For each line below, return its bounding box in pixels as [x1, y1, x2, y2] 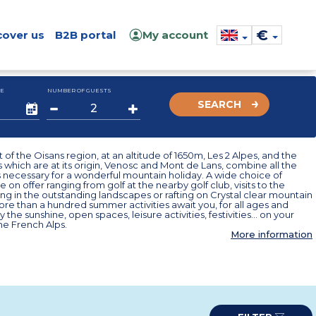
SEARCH [197, 98, 241, 111]
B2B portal [54, 28, 116, 42]
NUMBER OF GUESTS [47, 87, 112, 94]
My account [142, 28, 208, 42]
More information [231, 229, 312, 240]
